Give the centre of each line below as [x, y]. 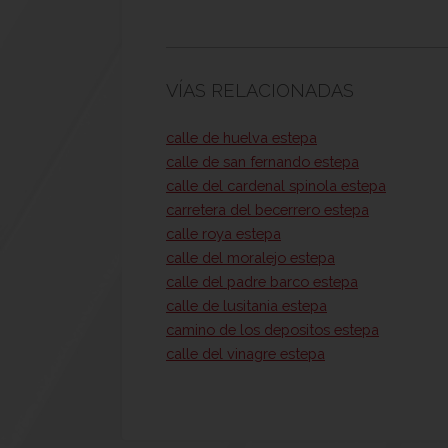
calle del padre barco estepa [262, 282]
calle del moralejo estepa [250, 258]
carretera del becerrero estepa [267, 210]
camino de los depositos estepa [272, 330]
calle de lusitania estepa [246, 306]
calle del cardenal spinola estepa [276, 186]
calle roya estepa [223, 234]
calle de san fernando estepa [262, 162]
